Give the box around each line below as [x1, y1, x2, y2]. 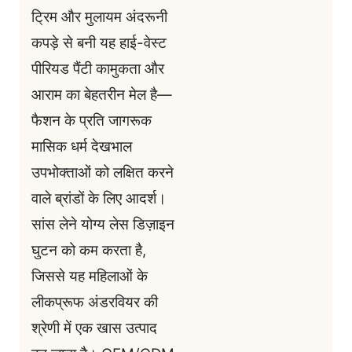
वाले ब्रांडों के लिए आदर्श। [31, 189, 167, 208]
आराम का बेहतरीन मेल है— [31, 86, 172, 104]
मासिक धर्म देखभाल [31, 137, 132, 156]
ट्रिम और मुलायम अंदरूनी [31, 8, 167, 27]
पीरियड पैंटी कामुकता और [31, 60, 164, 79]
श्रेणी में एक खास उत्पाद [31, 319, 157, 338]
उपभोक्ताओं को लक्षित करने [31, 163, 174, 182]
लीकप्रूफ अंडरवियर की [31, 293, 158, 312]
